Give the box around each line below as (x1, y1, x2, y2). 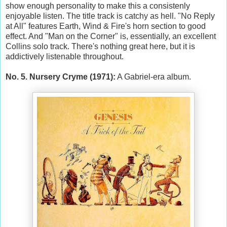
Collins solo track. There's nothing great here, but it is (6, 42, 195, 51)
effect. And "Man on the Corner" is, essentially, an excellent (6, 31, 216, 41)
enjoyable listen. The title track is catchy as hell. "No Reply (6, 11, 215, 20)
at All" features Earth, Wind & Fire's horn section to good (6, 21, 206, 30)
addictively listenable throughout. (6, 52, 126, 61)
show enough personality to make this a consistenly (6, 1, 190, 10)
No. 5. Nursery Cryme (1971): (6, 72, 116, 81)
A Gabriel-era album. (116, 72, 191, 81)
